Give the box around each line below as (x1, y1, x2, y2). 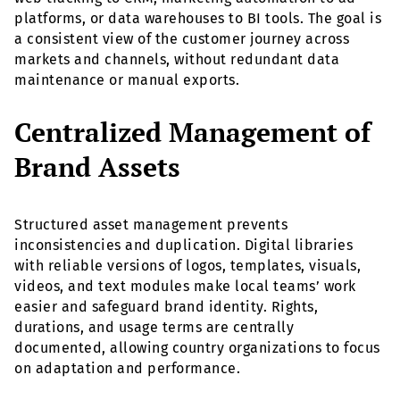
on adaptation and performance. (14, 360, 240, 378)
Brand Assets (14, 149, 180, 186)
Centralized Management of (14, 114, 371, 151)
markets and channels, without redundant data (14, 50, 339, 68)
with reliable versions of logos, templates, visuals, (14, 257, 361, 275)
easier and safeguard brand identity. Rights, (14, 298, 318, 316)
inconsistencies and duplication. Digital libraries (14, 237, 353, 254)
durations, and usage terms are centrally (14, 319, 294, 337)
